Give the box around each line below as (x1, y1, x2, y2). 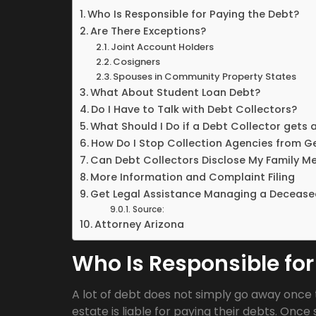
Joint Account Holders (111, 40, 214, 54)
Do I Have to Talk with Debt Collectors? (90, 102, 297, 116)
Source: (132, 204, 164, 215)
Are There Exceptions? (90, 24, 206, 38)
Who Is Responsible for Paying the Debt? (87, 7, 299, 21)
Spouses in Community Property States (113, 70, 297, 83)
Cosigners (113, 55, 161, 68)
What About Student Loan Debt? (90, 85, 260, 99)
